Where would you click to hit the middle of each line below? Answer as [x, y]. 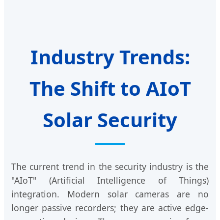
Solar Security [110, 119]
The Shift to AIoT [110, 88]
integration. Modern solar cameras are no [110, 194]
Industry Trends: [110, 56]
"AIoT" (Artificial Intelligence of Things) [110, 180]
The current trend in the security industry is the [110, 166]
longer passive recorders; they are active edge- [110, 207]
